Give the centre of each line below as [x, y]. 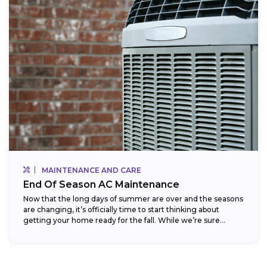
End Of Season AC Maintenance [101, 185]
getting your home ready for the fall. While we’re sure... [124, 221]
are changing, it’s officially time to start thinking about [121, 210]
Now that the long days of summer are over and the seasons [133, 199]
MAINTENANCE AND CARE [91, 170]
